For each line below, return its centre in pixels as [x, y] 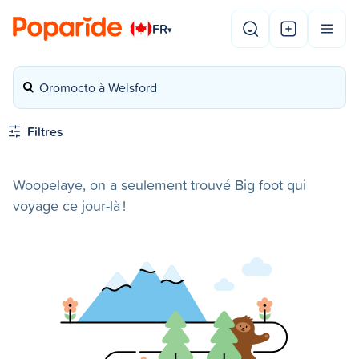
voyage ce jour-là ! [69, 206]
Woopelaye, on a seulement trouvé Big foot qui [159, 185]
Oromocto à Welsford [98, 87]
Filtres [45, 131]
